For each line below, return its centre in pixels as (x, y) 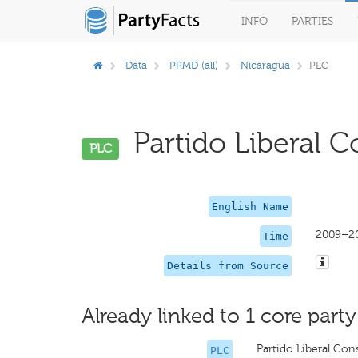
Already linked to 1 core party (219, 316)
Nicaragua (265, 65)
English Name (250, 207)
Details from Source (227, 266)
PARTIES (312, 21)
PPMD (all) (194, 65)
